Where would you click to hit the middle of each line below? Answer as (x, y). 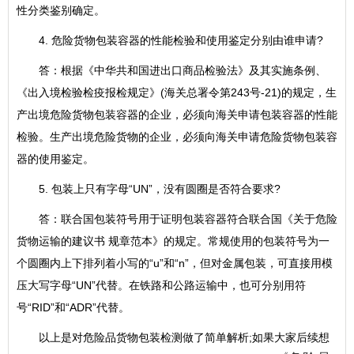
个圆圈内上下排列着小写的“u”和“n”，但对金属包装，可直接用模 (175, 263)
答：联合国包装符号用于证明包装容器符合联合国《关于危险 (177, 219)
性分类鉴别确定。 (61, 10)
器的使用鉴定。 (55, 159)
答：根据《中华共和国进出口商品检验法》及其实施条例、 (171, 70)
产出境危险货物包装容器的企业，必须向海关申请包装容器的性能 (177, 115)
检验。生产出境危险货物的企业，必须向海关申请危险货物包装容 (177, 137)
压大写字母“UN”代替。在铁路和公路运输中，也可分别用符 (161, 285)
